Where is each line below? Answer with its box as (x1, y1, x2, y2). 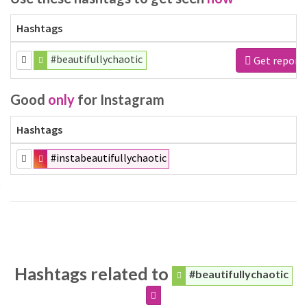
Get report (251, 53, 304, 67)
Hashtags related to (14, 263, 172, 284)
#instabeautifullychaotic (51, 150, 167, 164)
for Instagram (75, 90, 164, 108)
